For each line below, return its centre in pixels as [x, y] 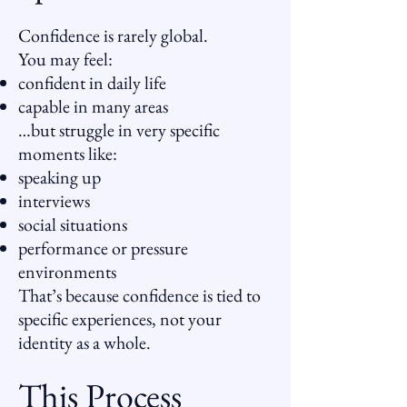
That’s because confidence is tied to [139, 295]
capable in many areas [93, 106]
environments [67, 272]
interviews [54, 201]
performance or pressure [103, 248]
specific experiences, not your [120, 319]
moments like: [68, 154]
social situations [73, 224]
